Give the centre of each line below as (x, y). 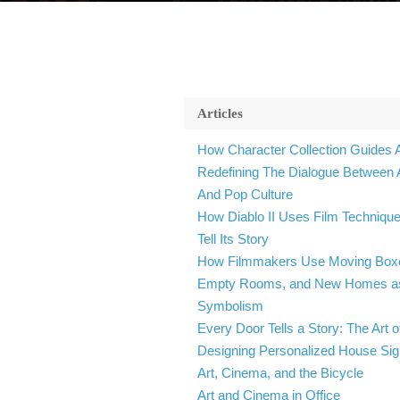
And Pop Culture (245, 194)
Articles (220, 113)
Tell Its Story (233, 239)
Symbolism (230, 306)
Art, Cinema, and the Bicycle (280, 373)
